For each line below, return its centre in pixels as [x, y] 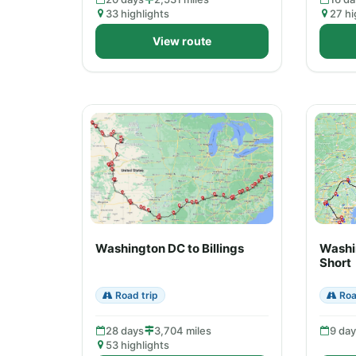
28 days [125, 331]
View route [182, 41]
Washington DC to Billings [170, 248]
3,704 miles [183, 331]
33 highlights [137, 14]
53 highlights [137, 345]
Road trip [135, 295]
